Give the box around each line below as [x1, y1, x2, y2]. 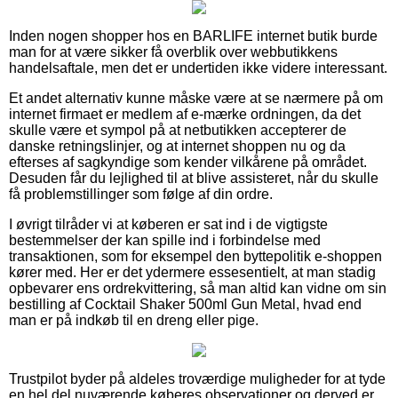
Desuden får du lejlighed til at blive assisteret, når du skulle [9, 170, 378, 186]
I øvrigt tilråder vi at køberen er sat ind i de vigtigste [9, 216, 328, 232]
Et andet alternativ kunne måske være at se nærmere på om [9, 90, 383, 106]
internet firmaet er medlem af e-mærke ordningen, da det [9, 106, 361, 122]
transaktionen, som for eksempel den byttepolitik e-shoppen [9, 248, 382, 264]
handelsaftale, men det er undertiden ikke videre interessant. [9, 60, 387, 76]
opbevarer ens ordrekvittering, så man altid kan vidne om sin [9, 280, 386, 296]
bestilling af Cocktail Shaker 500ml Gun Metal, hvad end [9, 296, 362, 312]
